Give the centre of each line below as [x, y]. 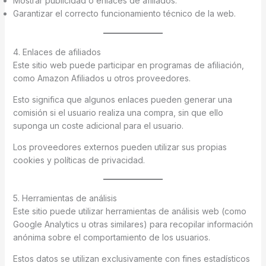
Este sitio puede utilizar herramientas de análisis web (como [129, 211]
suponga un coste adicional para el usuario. [98, 126]
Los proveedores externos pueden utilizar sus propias [120, 147]
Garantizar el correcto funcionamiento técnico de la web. [124, 13]
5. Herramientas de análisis [65, 198]
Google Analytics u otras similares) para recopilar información [133, 224]
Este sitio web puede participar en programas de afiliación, [128, 65]
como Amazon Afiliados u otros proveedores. [102, 78]
